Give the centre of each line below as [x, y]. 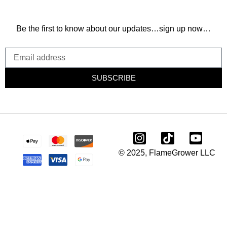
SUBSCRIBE [113, 78]
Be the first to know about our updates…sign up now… [113, 29]
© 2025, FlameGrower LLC [167, 153]
